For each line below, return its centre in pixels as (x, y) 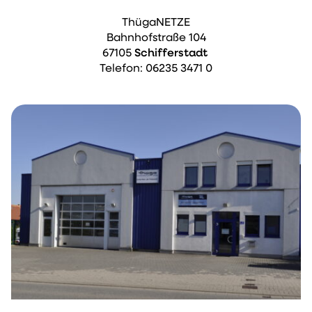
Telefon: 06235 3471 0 (156, 69)
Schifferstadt (172, 54)
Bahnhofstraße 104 (156, 39)
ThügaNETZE (156, 23)
